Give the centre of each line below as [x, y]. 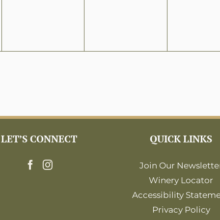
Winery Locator [181, 180]
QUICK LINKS [181, 138]
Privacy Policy [181, 209]
